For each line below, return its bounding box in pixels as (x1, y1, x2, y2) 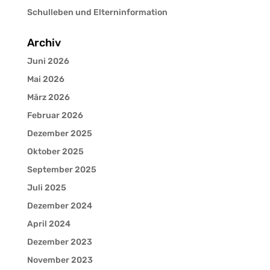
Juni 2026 (27, 55, 69, 66)
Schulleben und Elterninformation (27, 7, 168, 17)
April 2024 (27, 218, 71, 229)
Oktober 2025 (27, 146, 84, 157)
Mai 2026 (27, 74, 64, 84)
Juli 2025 (27, 182, 66, 193)
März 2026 (27, 92, 70, 102)
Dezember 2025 (27, 128, 92, 139)
